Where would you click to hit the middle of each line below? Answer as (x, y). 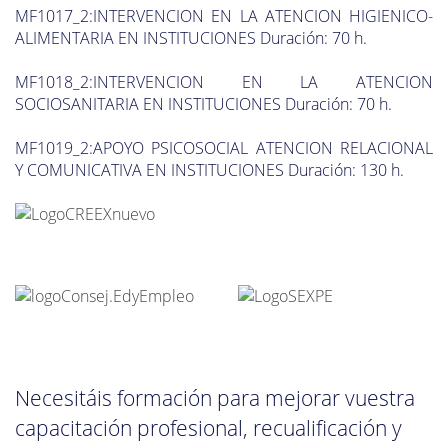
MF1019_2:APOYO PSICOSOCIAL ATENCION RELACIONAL (224, 147)
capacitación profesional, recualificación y (208, 428)
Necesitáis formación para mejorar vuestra (215, 398)
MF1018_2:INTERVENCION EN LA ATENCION (224, 81)
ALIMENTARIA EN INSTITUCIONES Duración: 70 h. (191, 37)
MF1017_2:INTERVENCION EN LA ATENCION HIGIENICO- (224, 15)
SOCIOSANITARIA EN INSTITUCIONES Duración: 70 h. (203, 103)
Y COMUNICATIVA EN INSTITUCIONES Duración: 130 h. (209, 169)
